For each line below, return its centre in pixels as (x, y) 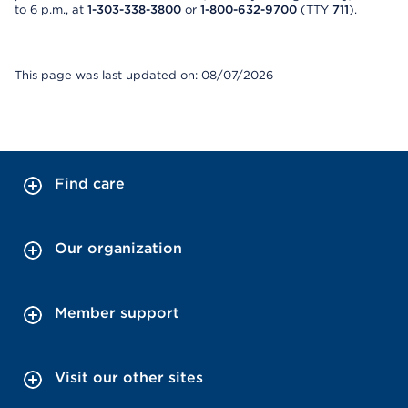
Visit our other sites (129, 377)
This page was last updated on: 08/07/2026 (144, 75)
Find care (90, 184)
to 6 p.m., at (51, 10)
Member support (117, 313)
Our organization (118, 248)
